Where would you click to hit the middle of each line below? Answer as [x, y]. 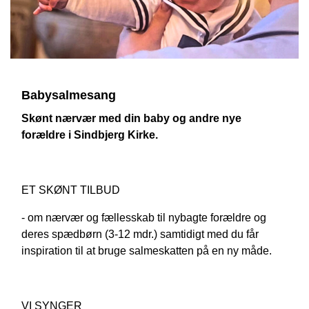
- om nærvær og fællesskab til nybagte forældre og [144, 218]
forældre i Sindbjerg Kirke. [90, 135]
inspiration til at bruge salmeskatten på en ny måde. [147, 251]
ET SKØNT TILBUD [71, 190]
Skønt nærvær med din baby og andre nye [131, 119]
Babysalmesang [69, 96]
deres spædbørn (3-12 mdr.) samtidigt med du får [140, 235]
